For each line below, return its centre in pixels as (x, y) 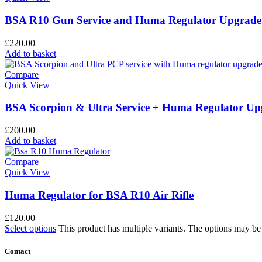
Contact (18, 251)
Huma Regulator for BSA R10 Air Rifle (99, 195)
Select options (30, 228)
